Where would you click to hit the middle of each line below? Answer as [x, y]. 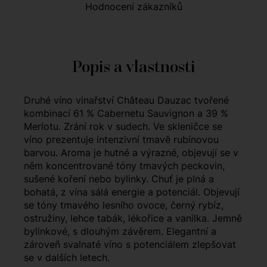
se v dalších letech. [67, 258]
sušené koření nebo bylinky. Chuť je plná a [119, 179]
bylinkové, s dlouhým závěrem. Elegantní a [120, 232]
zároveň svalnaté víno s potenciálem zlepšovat [130, 245]
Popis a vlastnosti [133, 67]
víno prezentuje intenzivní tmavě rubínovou [121, 140]
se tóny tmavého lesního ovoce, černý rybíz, [124, 205]
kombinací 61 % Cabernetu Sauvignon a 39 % [126, 114]
